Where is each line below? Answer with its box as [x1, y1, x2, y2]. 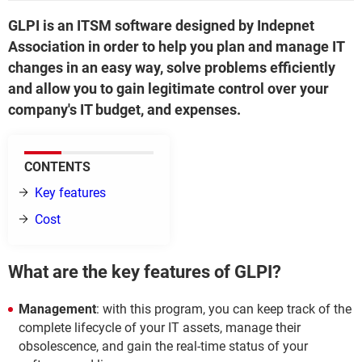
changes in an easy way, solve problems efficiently [8, 59, 335, 76]
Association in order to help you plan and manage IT [8, 38, 344, 55]
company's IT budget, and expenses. [8, 101, 241, 118]
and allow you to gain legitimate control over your [8, 80, 329, 97]
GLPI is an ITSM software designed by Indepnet [8, 17, 314, 34]
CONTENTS [24, 159, 90, 175]
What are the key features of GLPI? [8, 262, 281, 283]
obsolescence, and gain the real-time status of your [19, 338, 308, 354]
